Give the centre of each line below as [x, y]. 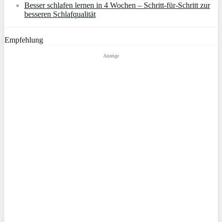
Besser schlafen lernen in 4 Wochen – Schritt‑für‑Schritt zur [117, 5]
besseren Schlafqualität [60, 14]
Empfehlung [24, 40]
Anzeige [111, 56]
